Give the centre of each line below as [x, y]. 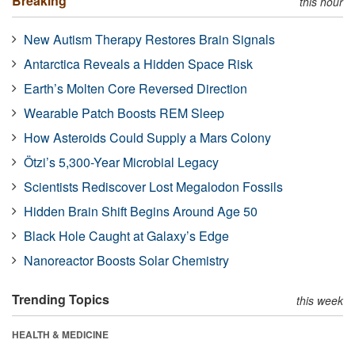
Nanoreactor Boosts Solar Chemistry [126, 260]
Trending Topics [61, 299]
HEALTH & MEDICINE [60, 334]
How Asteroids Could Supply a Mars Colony [147, 137]
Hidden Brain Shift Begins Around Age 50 [141, 211]
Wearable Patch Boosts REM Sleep [124, 113]
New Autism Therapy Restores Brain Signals [149, 39]
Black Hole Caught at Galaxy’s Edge [126, 235]
